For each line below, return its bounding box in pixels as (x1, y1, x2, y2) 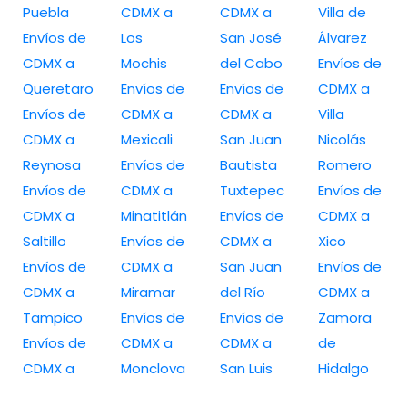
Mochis (121, 53, 168, 73)
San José (219, 27, 282, 47)
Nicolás (317, 129, 366, 149)
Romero (317, 154, 372, 174)
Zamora (317, 307, 372, 327)
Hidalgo (317, 358, 369, 378)
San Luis (219, 358, 273, 378)
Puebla (23, 2, 69, 22)
